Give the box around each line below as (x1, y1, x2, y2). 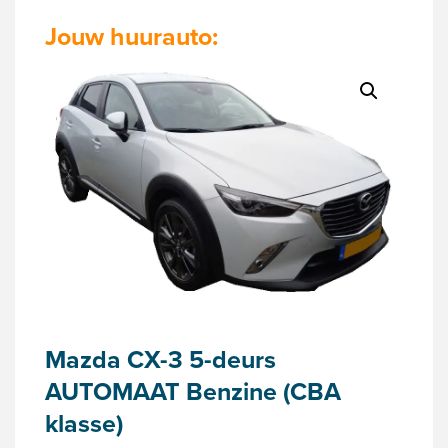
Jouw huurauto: (45, 18, 218, 55)
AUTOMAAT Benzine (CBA (45, 373, 341, 411)
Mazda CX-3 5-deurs (45, 341, 276, 379)
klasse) (45, 405, 123, 443)
